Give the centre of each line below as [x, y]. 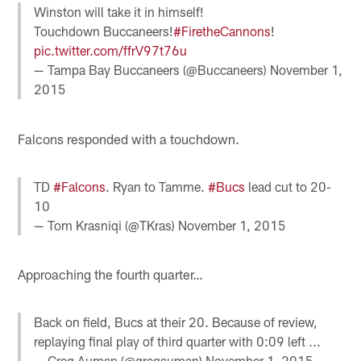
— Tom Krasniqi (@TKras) [106, 225]
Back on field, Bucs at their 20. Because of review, [176, 322]
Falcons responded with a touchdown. [129, 138]
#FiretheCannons [222, 31]
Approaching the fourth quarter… [111, 274]
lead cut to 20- [288, 186]
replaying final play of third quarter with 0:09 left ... [178, 342]
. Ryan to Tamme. [157, 186]
